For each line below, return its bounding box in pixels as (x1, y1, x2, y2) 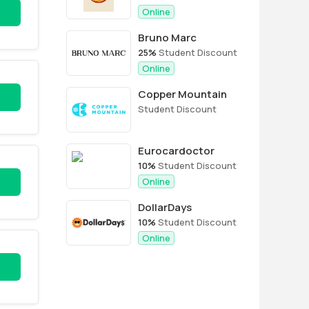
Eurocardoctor (138, 143, 215, 158)
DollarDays (138, 200, 192, 215)
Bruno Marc (138, 30, 197, 45)
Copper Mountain (138, 87, 227, 101)
